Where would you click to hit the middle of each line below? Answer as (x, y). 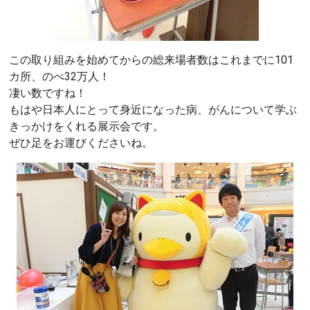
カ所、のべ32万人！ (60, 76)
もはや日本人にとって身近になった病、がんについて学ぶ (153, 109)
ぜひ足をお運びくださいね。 (81, 143)
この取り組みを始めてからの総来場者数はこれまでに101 (151, 60)
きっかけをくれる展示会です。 (86, 126)
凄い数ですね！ (48, 93)
